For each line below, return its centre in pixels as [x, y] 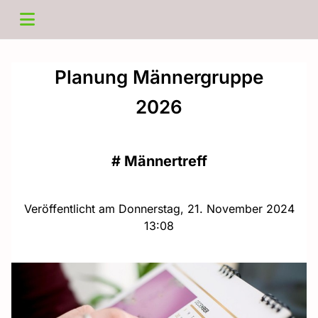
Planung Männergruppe [159, 77]
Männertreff [165, 161]
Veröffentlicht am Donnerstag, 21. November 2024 [159, 209]
